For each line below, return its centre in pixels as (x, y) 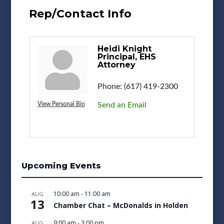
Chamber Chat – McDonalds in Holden (120, 205)
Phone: (109, 86)
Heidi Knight (124, 48)
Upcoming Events (61, 165)
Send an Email (122, 105)
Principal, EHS (126, 56)
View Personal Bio (61, 104)
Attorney (116, 64)
